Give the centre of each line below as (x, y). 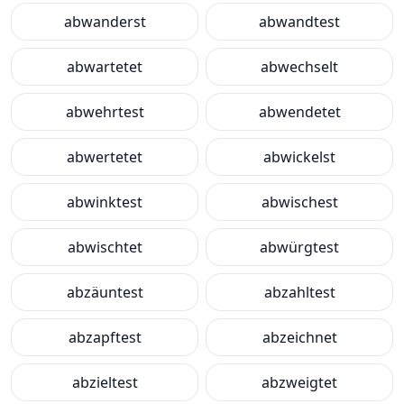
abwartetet (105, 67)
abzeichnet (299, 337)
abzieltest (105, 382)
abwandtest (299, 22)
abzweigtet (299, 382)
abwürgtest (299, 247)
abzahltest (299, 292)
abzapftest (105, 337)
